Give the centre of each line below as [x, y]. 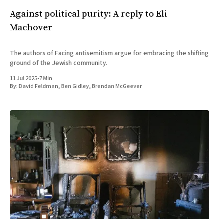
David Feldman [38, 86]
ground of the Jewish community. [58, 63]
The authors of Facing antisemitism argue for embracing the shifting [109, 53]
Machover [31, 27]
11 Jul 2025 [23, 78]
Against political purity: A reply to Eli [88, 13]
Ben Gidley [75, 86]
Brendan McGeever [117, 86]
